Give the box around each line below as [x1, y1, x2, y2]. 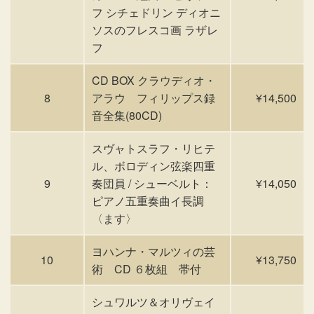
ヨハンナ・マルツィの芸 [92, 243, 215, 259]
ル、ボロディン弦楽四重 [92, 158, 215, 174]
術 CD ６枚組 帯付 [92, 261, 201, 277]
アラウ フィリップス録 [92, 90, 215, 106]
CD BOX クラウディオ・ [92, 72, 216, 88]
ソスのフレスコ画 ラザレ [92, 22, 218, 38]
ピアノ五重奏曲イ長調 [92, 193, 204, 209]
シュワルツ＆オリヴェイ [92, 294, 215, 310]
